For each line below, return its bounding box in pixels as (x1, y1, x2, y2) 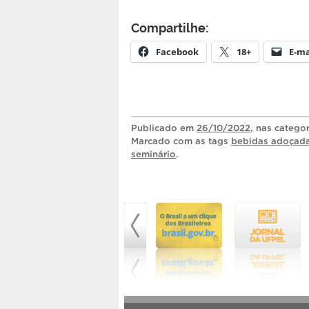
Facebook (156, 45, 199, 58)
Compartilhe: (131, 18, 208, 35)
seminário (131, 148, 176, 159)
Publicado (131, 122, 180, 133)
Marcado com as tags (131, 135, 231, 146)
